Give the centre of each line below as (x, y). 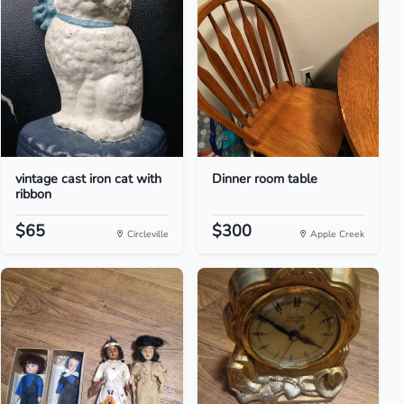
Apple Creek (335, 234)
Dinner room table (264, 179)
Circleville (146, 234)
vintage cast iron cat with (89, 179)
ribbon (34, 194)
